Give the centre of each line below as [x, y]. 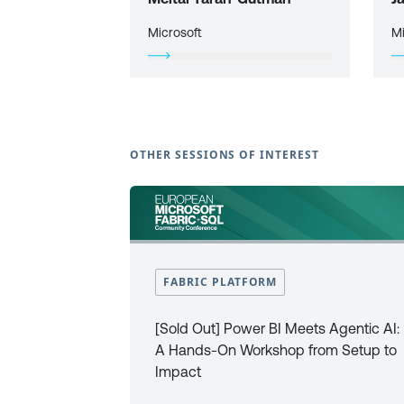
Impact [178, 372]
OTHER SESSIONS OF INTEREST [225, 155]
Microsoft [175, 32]
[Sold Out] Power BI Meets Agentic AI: [277, 328]
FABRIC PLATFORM [220, 282]
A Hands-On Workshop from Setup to [276, 350]
